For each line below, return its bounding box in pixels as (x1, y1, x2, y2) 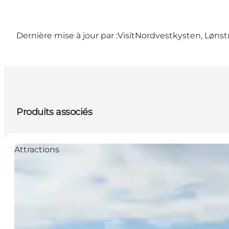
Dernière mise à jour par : (16, 31, 118, 41)
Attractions (14, 145, 59, 155)
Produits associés (16, 106, 93, 118)
